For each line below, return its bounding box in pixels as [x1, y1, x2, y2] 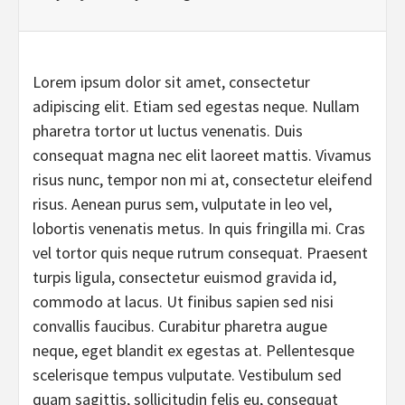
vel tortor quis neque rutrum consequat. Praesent [33, 242, 368, 263]
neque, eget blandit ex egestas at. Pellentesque [33, 340, 354, 361]
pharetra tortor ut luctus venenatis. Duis [33, 120, 303, 141]
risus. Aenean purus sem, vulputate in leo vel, [33, 193, 332, 214]
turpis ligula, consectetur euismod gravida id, [33, 267, 336, 287]
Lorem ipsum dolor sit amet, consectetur [33, 71, 310, 92]
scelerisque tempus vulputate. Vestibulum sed [33, 364, 342, 385]
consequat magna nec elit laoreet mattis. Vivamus [33, 145, 372, 165]
